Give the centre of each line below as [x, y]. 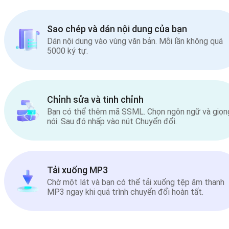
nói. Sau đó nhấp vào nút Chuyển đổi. [112, 122]
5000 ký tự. [67, 51]
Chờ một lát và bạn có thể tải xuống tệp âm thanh [136, 182]
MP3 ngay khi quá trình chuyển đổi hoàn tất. [125, 192]
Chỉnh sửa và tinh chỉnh [95, 100]
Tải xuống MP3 [77, 170]
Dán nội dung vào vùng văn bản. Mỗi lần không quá [135, 41]
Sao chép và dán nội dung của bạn [117, 29]
